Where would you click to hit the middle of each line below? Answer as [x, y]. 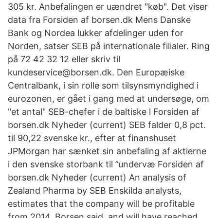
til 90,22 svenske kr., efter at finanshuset [92, 138]
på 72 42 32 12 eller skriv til [64, 59]
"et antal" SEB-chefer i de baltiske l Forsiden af [104, 112]
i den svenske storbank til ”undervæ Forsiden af [106, 164]
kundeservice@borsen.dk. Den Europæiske [96, 72]
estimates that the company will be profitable [101, 204]
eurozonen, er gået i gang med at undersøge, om [109, 99]
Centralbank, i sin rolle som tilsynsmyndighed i [103, 85]
